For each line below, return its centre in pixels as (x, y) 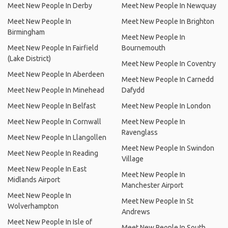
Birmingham (26, 32)
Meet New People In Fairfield (53, 48)
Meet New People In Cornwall (54, 122)
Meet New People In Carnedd (168, 79)
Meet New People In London (166, 106)
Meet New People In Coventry (169, 64)
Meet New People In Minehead (56, 90)
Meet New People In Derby (50, 6)
